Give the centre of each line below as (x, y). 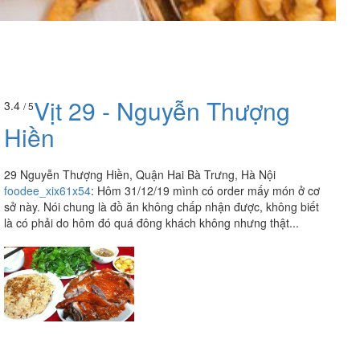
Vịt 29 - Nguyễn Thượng (162, 111)
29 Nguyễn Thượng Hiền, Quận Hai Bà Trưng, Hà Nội (140, 175)
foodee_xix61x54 (47, 191)
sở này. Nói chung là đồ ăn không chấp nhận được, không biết (162, 207)
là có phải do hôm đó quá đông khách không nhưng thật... (151, 223)
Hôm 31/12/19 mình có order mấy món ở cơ (209, 191)
